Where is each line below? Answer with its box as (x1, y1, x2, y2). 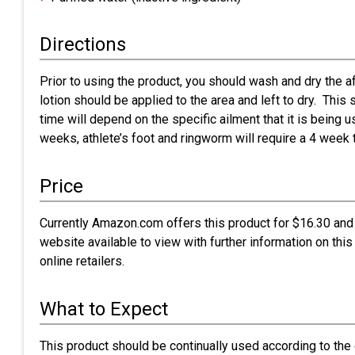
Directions (40, 33, 126, 55)
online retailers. (40, 254, 124, 269)
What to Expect (40, 298, 168, 320)
